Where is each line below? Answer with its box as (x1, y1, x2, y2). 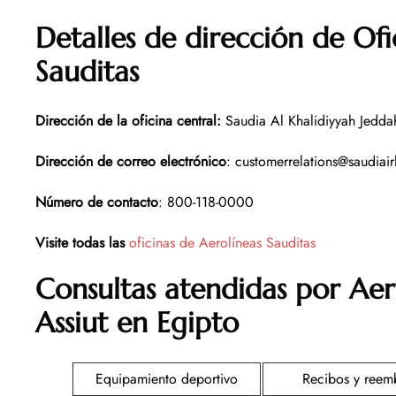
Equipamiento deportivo (95, 368, 238, 389)
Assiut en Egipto (35, 304, 239, 340)
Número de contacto (35, 191, 158, 212)
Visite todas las (35, 232, 125, 253)
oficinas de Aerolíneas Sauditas (129, 232, 316, 253)
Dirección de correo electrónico (35, 150, 226, 171)
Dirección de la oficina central (35, 110, 217, 131)
